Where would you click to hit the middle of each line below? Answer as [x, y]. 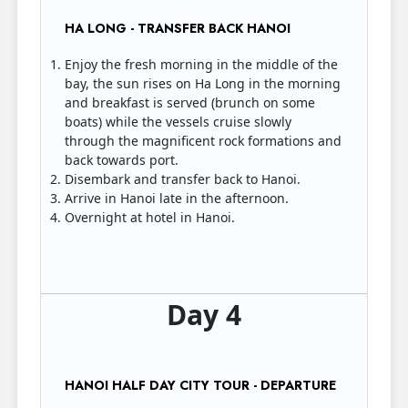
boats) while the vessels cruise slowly [178, 122]
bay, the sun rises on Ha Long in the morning [203, 83]
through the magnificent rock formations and [203, 141]
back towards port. [122, 160]
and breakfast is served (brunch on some [190, 102]
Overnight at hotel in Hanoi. [152, 217]
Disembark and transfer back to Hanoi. [184, 179]
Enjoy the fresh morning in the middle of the [201, 64]
